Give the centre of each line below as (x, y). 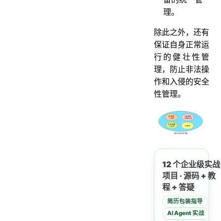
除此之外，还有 (182, 32)
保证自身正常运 (182, 44)
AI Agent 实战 (186, 213)
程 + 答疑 (178, 187)
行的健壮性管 (182, 56)
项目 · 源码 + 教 (189, 175)
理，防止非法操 (182, 69)
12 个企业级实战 (191, 164)
